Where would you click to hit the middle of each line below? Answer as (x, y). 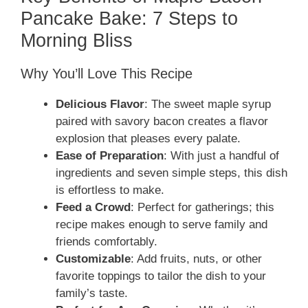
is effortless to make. (110, 190)
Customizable (93, 259)
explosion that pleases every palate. (148, 139)
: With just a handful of (221, 156)
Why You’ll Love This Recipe (107, 74)
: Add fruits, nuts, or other (196, 259)
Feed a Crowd (93, 208)
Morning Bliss (77, 41)
